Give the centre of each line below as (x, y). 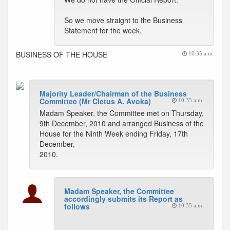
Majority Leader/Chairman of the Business (113, 93)
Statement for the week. (103, 30)
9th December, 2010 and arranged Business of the (122, 123)
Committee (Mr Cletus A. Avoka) (95, 101)
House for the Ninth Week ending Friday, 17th (114, 133)
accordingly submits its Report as (123, 199)
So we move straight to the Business (123, 20)
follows (77, 206)
